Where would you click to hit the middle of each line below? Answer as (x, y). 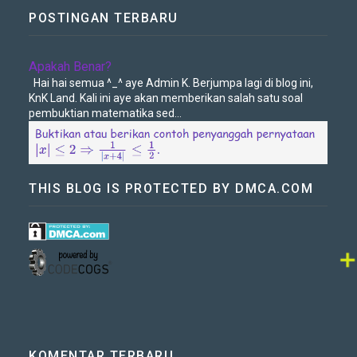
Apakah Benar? (71, 66)
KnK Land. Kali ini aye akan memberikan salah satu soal (166, 98)
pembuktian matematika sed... (106, 113)
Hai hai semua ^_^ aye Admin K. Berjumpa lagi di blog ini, (171, 82)
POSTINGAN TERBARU (104, 18)
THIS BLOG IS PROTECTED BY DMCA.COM (171, 189)
